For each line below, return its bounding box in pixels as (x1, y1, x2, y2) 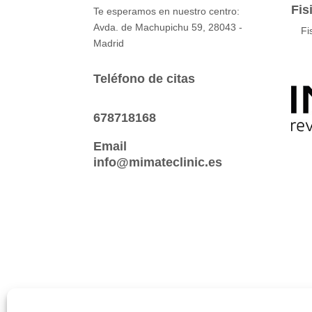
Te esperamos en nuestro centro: (93, 6, 240, 17)
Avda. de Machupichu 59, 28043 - (93, 22, 243, 33)
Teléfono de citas (93, 72, 196, 86)
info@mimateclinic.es (93, 155, 223, 169)
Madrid (93, 38, 125, 49)
